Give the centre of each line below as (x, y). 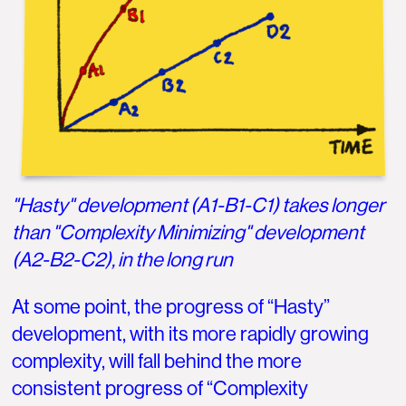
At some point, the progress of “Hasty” (171, 306)
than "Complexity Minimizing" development (188, 232)
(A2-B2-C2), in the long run (123, 259)
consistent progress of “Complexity (160, 388)
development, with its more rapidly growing (191, 333)
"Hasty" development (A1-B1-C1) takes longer (199, 205)
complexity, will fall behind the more (157, 361)
